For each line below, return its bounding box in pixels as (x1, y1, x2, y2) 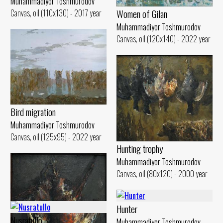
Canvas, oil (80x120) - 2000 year (116, 168, 208, 180)
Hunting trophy (116, 141, 163, 156)
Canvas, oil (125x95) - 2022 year (10, 130, 102, 143)
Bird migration (10, 104, 56, 119)
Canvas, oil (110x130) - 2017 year (10, 6, 102, 19)
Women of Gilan (116, 6, 167, 21)
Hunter (116, 201, 137, 216)
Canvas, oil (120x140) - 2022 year (116, 32, 211, 45)
